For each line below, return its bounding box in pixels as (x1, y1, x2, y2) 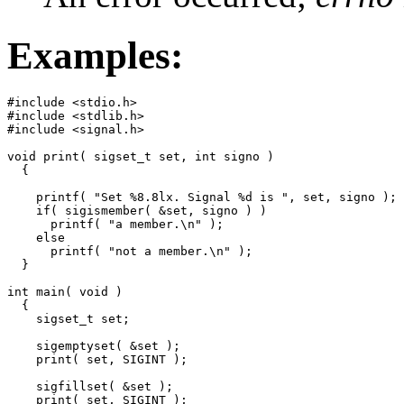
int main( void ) (7, 284, 123, 298)
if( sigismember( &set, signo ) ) (7, 203, 267, 217)
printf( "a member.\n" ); (7, 216, 224, 231)
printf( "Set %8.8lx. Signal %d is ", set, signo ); (7, 189, 397, 204)
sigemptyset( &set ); (7, 338, 180, 353)
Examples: (7, 34, 183, 78)
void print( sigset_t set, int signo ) (7, 149, 274, 163)
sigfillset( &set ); (7, 379, 173, 393)
